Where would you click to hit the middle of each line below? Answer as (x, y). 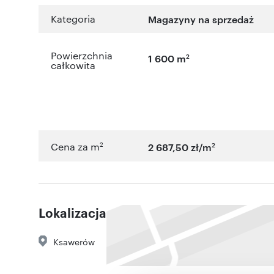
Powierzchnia (82, 56)
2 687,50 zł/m (180, 147)
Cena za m (75, 147)
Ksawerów (74, 241)
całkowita (73, 65)
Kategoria (73, 19)
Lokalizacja (72, 212)
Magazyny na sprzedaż (201, 19)
